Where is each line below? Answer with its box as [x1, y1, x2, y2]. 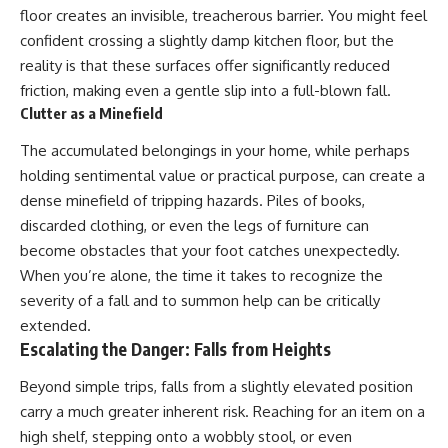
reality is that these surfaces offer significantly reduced [20, 56, 390, 76]
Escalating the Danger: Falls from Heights [20, 337, 331, 360]
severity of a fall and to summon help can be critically [20, 290, 380, 310]
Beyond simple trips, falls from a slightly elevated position [20, 377, 413, 397]
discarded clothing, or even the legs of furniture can [20, 215, 369, 235]
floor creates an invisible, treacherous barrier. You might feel [20, 6, 427, 26]
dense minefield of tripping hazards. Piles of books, [20, 190, 365, 210]
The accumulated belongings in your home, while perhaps [20, 140, 410, 160]
